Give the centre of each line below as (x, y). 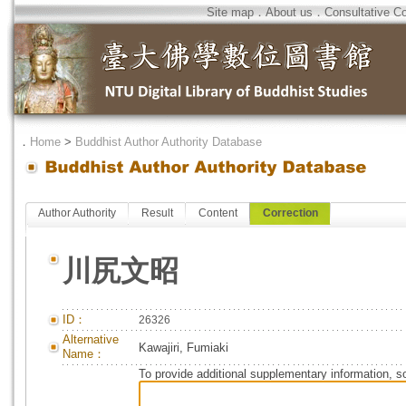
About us (289, 12)
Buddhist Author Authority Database (169, 142)
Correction (290, 213)
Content (218, 213)
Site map (230, 12)
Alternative (91, 339)
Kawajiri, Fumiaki (184, 348)
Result (157, 213)
